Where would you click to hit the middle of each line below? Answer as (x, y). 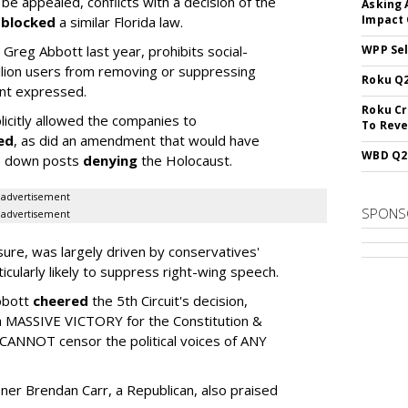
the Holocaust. (185, 160)
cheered (61, 301)
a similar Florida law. (119, 22)
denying (110, 160)
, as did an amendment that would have (137, 140)
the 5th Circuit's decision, (168, 301)
